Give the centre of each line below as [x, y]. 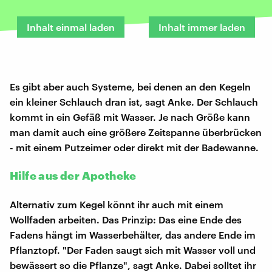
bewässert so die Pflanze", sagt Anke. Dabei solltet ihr [133, 265]
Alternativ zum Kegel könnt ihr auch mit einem [117, 204]
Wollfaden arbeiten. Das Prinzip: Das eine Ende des [126, 219]
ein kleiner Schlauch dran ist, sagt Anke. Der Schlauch [134, 101]
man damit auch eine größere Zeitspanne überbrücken [136, 132]
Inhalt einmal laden [71, 27]
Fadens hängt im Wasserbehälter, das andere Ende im [133, 234]
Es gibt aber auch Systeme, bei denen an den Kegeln [130, 86]
